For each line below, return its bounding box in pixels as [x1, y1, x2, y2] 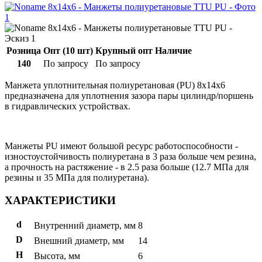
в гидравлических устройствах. [5, 101, 130, 111]
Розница [6, 45, 41, 56]
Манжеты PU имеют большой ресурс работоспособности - [5, 140, 238, 151]
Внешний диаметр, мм [34, 236, 124, 246]
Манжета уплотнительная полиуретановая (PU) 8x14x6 [5, 80, 225, 90]
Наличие [155, 45, 192, 56]
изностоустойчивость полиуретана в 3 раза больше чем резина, [5, 151, 256, 161]
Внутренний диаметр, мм [34, 220, 136, 231]
